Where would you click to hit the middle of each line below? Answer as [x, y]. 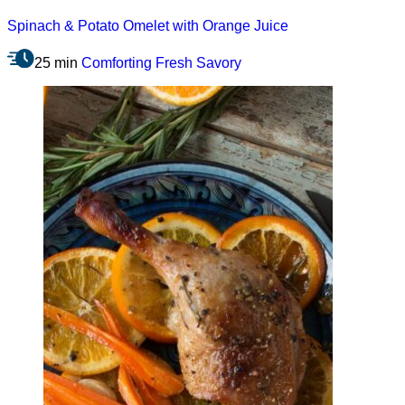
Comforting [117, 63]
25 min [56, 63]
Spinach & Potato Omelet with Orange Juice [148, 26]
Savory [219, 63]
